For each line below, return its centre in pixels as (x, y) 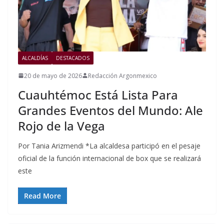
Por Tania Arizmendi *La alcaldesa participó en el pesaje (109, 145)
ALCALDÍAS (35, 58)
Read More (42, 195)
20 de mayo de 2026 (53, 75)
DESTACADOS (73, 58)
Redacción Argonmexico (122, 75)
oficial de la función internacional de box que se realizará (109, 158)
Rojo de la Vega (61, 125)
